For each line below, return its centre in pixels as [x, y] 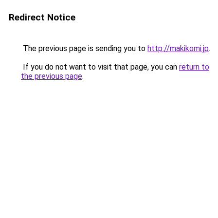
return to [194, 67]
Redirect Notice [42, 17]
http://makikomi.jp [178, 48]
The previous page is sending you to [84, 48]
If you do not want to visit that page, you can [100, 67]
